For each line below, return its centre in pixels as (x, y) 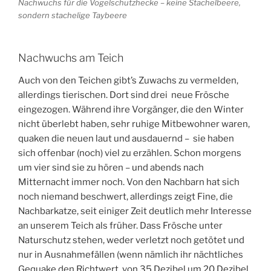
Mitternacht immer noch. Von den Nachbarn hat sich (129, 182)
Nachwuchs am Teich (71, 57)
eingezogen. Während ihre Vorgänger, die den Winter (131, 110)
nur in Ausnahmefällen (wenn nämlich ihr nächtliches (131, 255)
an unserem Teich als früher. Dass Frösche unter (120, 226)
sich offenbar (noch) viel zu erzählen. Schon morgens (130, 153)
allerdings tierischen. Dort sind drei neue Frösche (124, 95)
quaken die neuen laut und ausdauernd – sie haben (126, 139)
